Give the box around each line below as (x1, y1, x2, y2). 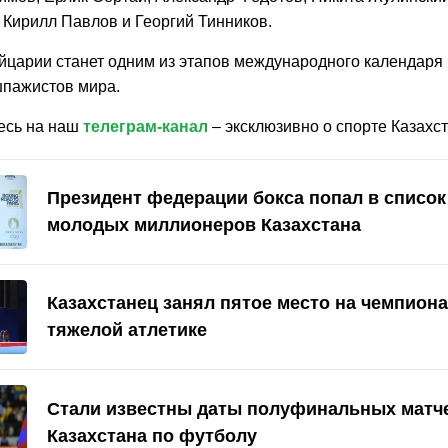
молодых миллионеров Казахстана (47, 215, 361, 236)
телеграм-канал (83, 118, 208, 135)
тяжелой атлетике (47, 320, 207, 341)
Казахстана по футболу (47, 425, 257, 446)
